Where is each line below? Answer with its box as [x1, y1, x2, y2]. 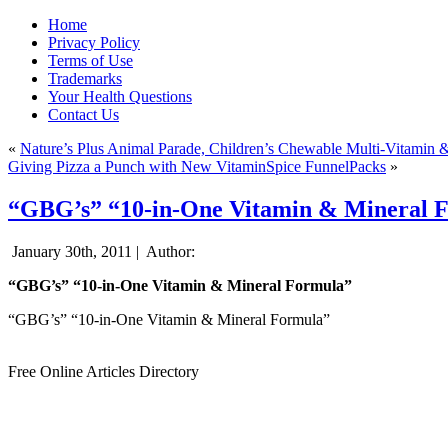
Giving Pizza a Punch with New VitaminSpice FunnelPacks [8, 158, 386, 175]
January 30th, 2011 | [8, 242, 143, 260]
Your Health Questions [48, 88, 192, 105]
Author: [143, 242, 195, 260]
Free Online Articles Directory [8, 362, 199, 380]
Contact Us [48, 106, 119, 123]
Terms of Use [48, 52, 133, 69]
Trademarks [48, 70, 122, 87]
